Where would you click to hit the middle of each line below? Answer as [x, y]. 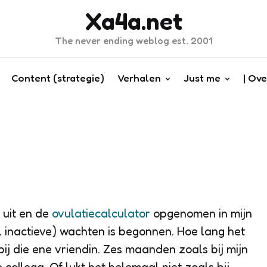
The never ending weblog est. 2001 [133, 41]
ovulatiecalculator [103, 213]
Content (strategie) [58, 78]
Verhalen [139, 78]
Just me [202, 78]
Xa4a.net [133, 21]
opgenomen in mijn [203, 213]
